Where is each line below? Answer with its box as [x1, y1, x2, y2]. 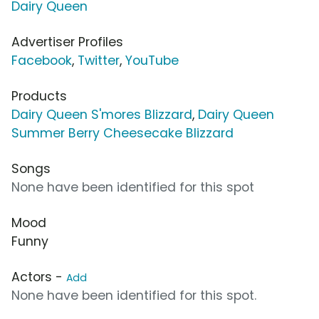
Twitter [78, 52, 120, 70]
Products [11, 88, 67, 105]
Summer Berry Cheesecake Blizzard [11, 125, 234, 142]
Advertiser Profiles [11, 33, 123, 51]
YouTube [125, 52, 179, 70]
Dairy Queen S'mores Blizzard [11, 106, 192, 124]
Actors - [11, 268, 66, 286]
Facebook [11, 52, 72, 70]
